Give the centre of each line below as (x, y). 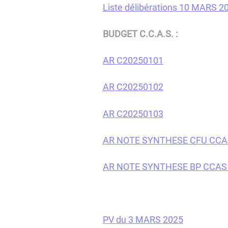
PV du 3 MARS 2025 (143, 219)
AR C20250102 (133, 87)
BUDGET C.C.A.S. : (140, 34)
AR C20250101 (133, 61)
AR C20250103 (133, 113)
